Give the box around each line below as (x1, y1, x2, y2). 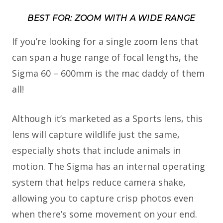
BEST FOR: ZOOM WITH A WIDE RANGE (27, 13, 196, 23)
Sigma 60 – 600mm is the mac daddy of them (12, 67, 205, 80)
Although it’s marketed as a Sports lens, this (12, 112, 203, 125)
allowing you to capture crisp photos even (12, 192, 194, 205)
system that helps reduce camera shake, (12, 176, 186, 189)
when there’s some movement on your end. (12, 208, 197, 221)
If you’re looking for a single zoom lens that (12, 35, 199, 48)
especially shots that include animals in (12, 144, 181, 157)
